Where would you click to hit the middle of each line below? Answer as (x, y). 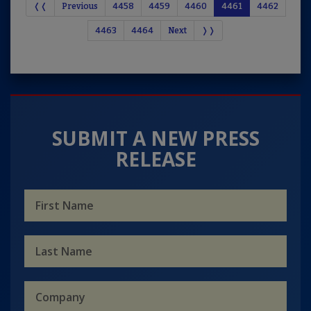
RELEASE (155, 159)
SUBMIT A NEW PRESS (155, 138)
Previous (79, 6)
